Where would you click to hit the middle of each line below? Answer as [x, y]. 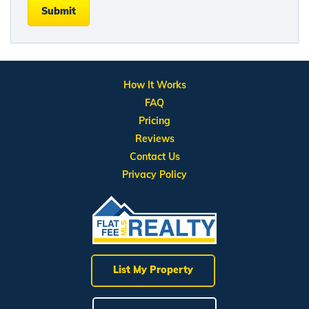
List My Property [153, 270]
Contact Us [154, 157]
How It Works [154, 85]
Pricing [154, 121]
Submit [59, 11]
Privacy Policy [154, 175]
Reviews [154, 139]
